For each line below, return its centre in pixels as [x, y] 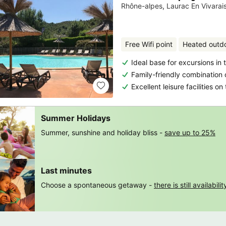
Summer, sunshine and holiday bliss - [102, 132]
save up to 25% [190, 132]
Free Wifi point [149, 44]
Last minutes [66, 170]
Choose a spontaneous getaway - [96, 185]
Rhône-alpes [142, 6]
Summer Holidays [76, 118]
